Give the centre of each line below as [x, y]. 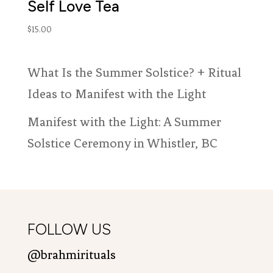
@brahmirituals [71, 255]
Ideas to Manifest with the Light [116, 94]
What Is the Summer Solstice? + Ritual [134, 73]
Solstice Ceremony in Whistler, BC [122, 143]
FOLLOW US [69, 229]
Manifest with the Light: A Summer [124, 122]
